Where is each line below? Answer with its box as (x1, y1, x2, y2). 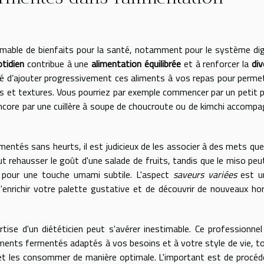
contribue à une (24, 57, 92, 71)
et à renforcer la (180, 57, 252, 71)
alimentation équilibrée (91, 57, 181, 71)
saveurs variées (173, 167, 237, 181)
